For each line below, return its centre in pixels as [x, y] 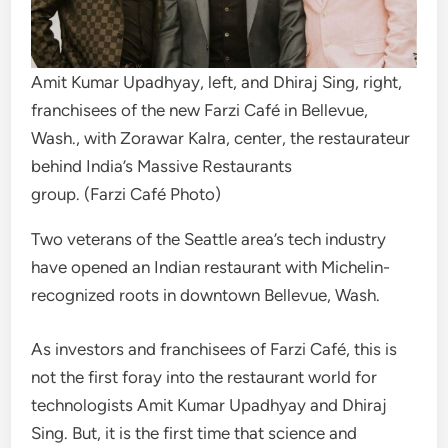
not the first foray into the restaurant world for [204, 376]
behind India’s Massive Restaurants [162, 166]
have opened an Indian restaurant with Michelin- [211, 267]
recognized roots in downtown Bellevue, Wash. [206, 295]
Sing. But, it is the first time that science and [194, 432]
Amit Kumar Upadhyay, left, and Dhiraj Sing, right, [217, 82]
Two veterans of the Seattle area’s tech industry [209, 239]
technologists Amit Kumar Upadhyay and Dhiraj [209, 404]
